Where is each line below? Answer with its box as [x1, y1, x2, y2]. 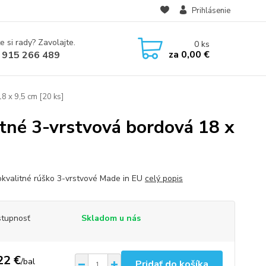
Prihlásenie [191, 5, 230, 16]
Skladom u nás [81, 213, 141, 224]
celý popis [144, 173, 183, 184]
